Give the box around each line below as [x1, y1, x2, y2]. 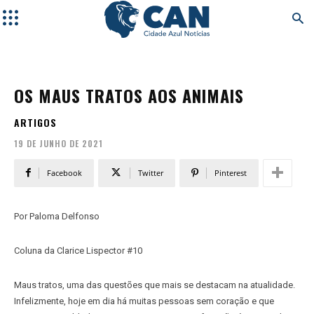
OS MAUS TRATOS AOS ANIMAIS [14, 83, 244, 108]
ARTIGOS [14, 115, 57, 130]
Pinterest [214, 167, 247, 178]
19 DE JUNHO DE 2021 [14, 137, 103, 149]
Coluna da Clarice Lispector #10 [14, 245, 142, 256]
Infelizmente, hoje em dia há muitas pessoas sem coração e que [14, 295, 274, 306]
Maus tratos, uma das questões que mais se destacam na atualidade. [14, 279, 295, 290]
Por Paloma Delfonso [14, 210, 100, 221]
